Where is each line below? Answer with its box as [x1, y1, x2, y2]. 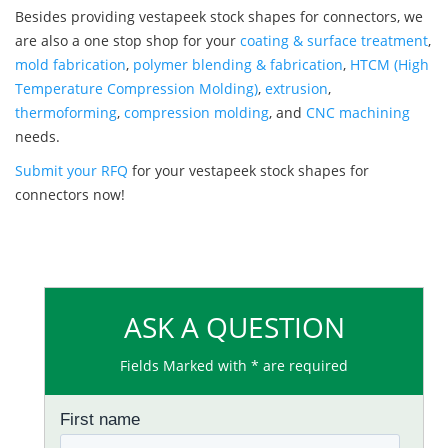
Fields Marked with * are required [120, 356, 348, 376]
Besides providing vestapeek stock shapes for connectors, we [15, 7, 423, 27]
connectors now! [15, 185, 125, 205]
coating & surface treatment [240, 31, 428, 51]
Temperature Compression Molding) [15, 79, 258, 99]
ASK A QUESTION [123, 308, 345, 347]
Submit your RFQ [15, 161, 128, 181]
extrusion [265, 79, 328, 99]
